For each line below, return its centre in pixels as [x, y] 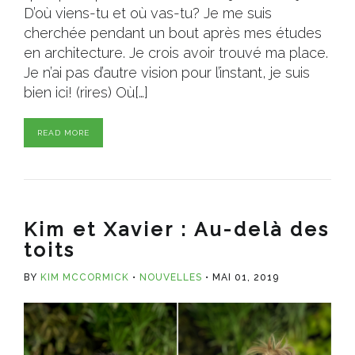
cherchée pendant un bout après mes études [173, 32]
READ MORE [63, 132]
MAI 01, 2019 [246, 277]
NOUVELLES [171, 277]
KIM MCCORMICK [85, 277]
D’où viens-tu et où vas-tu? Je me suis [148, 13]
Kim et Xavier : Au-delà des [177, 229]
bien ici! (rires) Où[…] [86, 92]
